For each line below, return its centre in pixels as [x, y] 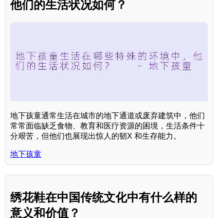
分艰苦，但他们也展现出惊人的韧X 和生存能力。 [96, 136]
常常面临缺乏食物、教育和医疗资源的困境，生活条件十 [108, 126]
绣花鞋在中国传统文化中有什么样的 [104, 197]
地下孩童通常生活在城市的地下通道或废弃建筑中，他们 [108, 115]
